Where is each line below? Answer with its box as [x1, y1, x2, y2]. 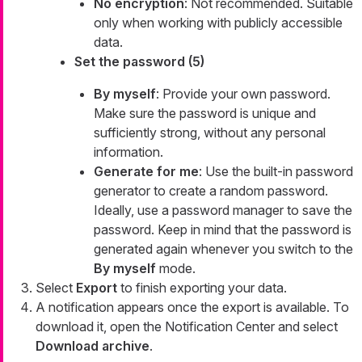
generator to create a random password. [94, 183, 328, 200]
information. [94, 144, 163, 161]
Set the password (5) [74, 53, 204, 70]
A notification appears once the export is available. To [36, 299, 349, 316]
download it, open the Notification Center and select [36, 318, 338, 335]
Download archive [36, 338, 149, 355]
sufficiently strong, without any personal [94, 124, 326, 141]
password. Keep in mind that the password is [94, 221, 351, 238]
